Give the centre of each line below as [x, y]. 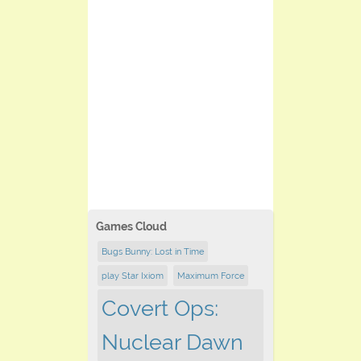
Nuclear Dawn [172, 342]
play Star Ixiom [133, 276]
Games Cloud [131, 227]
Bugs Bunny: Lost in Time [153, 252]
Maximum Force [211, 276]
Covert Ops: [160, 309]
